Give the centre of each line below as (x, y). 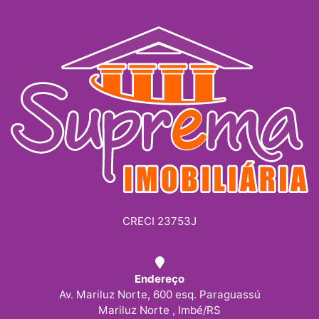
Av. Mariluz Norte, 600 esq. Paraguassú (159, 294)
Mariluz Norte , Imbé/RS (159, 310)
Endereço (159, 278)
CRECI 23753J (159, 221)
